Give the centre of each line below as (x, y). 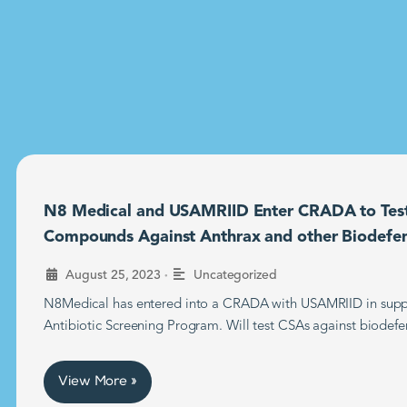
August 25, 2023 (113, 276)
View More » (98, 382)
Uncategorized (235, 276)
